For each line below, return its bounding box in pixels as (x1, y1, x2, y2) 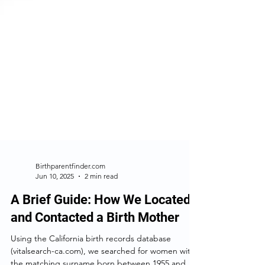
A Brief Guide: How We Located (11, 240, 190, 254)
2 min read (85, 219, 118, 228)
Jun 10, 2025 (35, 219, 74, 228)
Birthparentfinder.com (35, 209, 105, 218)
